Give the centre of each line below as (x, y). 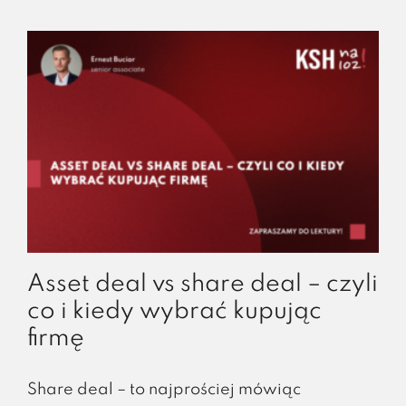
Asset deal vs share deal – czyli (202, 284)
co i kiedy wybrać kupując (174, 311)
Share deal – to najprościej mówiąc (164, 389)
